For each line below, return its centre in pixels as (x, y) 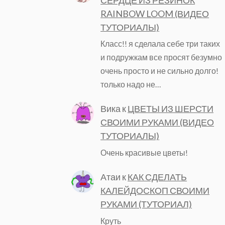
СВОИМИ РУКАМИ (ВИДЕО (157, 122)
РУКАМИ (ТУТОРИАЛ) (146, 204)
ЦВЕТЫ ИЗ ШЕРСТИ (171, 109)
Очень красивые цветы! (144, 153)
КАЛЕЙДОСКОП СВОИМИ (155, 191)
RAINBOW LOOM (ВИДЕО (155, 13)
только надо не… (131, 84)
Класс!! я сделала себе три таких (160, 44)
